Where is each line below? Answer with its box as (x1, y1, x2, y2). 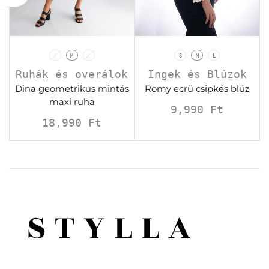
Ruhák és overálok (16, 67, 128, 80)
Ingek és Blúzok (147, 67, 247, 80)
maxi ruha (49, 96, 95, 107)
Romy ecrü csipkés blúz (144, 83, 250, 94)
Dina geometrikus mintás (14, 83, 129, 94)
